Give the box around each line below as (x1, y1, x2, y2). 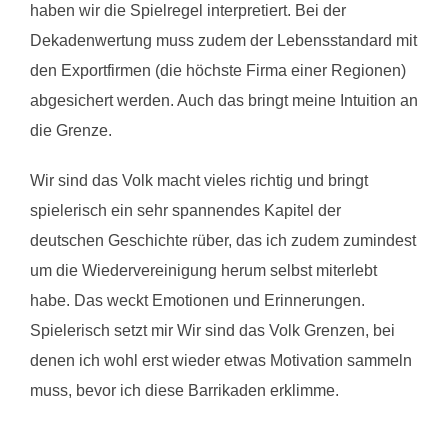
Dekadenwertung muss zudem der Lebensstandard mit (30, 31, 417, 49)
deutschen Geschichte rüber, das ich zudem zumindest (30, 231, 416, 249)
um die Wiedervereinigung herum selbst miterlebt (30, 261, 377, 279)
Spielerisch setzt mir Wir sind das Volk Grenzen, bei (30, 321, 395, 339)
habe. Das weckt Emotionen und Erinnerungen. (30, 291, 365, 309)
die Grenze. (30, 121, 112, 139)
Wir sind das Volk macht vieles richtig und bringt (30, 171, 368, 189)
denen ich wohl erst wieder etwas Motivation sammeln (30, 351, 412, 369)
